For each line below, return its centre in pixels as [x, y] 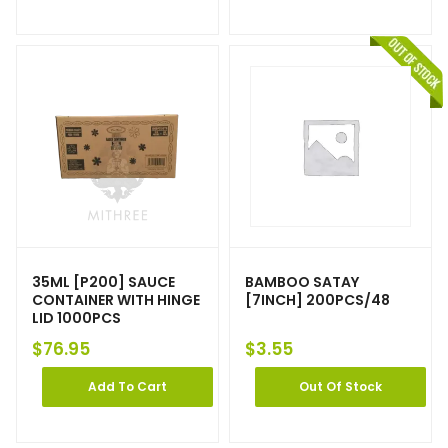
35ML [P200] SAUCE [103, 282]
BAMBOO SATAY [302, 282]
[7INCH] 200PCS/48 [317, 300]
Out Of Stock [340, 387]
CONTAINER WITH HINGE [116, 300]
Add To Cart [127, 387]
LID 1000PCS [76, 318]
